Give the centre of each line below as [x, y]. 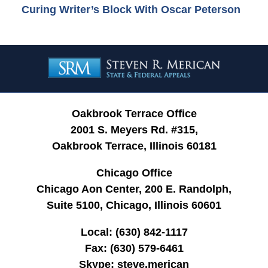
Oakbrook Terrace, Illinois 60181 [134, 146]
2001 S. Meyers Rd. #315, [134, 130]
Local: [96, 232]
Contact [152, 52]
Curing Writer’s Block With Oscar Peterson [131, 9]
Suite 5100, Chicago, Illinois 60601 [134, 205]
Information [160, 68]
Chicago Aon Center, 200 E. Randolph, [134, 189]
